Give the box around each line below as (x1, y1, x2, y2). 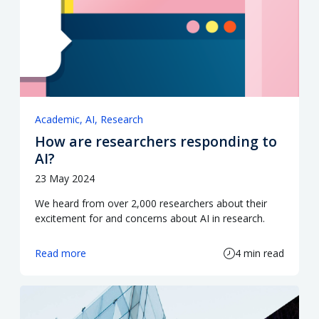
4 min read (235, 246, 284, 261)
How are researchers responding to (35, 132, 277, 152)
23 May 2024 (35, 172, 95, 186)
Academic (35, 112, 80, 126)
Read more (35, 246, 86, 261)
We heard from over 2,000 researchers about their (35, 197, 267, 211)
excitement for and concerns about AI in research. (35, 211, 265, 226)
